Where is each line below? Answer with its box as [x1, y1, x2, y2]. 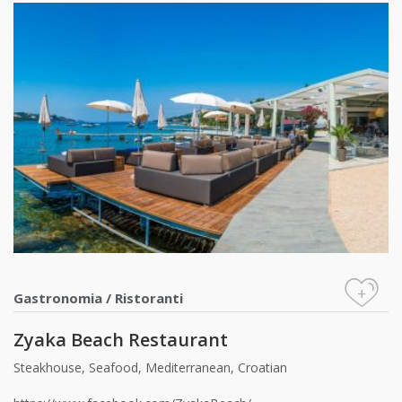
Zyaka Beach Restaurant [13, 327, 228, 352]
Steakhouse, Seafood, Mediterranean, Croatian [13, 358, 291, 376]
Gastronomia [13, 288, 102, 307]
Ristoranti [115, 288, 183, 307]
